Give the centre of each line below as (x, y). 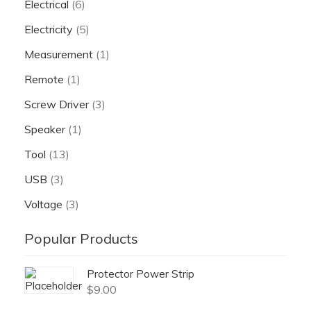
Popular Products (81, 239)
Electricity (49, 30)
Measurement (59, 54)
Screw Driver (57, 104)
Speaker (45, 129)
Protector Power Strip (141, 274)
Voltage (43, 204)
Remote (44, 79)
